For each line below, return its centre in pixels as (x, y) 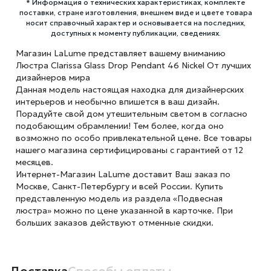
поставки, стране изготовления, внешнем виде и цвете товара (135, 12)
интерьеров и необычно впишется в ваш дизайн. (117, 102)
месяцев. (34, 162)
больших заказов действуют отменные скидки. (114, 223)
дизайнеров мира (53, 77)
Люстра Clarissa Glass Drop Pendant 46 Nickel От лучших (133, 65)
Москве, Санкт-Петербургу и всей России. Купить (119, 186)
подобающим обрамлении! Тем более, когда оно (119, 126)
